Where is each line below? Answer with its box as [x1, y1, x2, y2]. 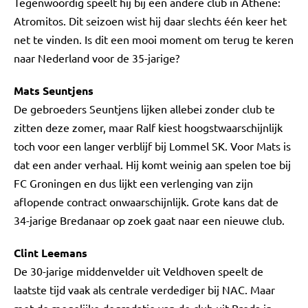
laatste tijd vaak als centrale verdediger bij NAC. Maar [14, 283, 275, 296]
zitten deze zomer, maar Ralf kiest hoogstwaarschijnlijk [14, 120, 283, 134]
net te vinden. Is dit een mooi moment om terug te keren [14, 32, 294, 46]
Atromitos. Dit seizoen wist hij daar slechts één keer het [14, 14, 287, 27]
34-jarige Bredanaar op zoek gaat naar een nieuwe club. [14, 213, 287, 227]
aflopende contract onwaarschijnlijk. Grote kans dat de [14, 195, 278, 208]
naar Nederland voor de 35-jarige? [14, 51, 179, 65]
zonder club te [205, 102, 275, 115]
